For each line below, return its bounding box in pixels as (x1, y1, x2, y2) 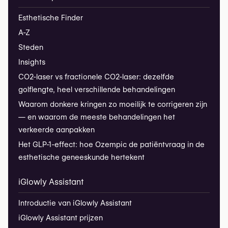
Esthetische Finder (18, 13, 83, 22)
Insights (18, 58, 45, 67)
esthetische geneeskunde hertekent (18, 153, 145, 162)
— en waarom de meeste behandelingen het (18, 112, 175, 122)
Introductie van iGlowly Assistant (18, 198, 132, 208)
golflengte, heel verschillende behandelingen (18, 85, 175, 94)
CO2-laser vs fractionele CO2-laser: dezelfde (18, 72, 174, 81)
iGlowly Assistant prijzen (18, 213, 103, 222)
